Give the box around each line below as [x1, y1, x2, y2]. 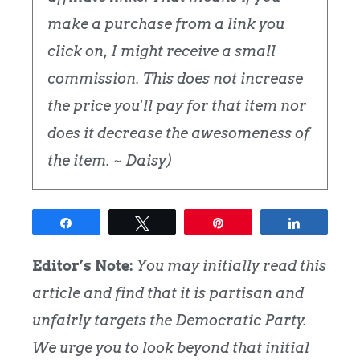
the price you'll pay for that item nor [47, 97, 306, 115]
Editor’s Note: [32, 257, 133, 275]
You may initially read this [137, 257, 326, 275]
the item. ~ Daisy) [47, 152, 173, 170]
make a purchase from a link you [47, 15, 284, 33]
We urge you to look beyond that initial [32, 339, 309, 357]
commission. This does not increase [47, 70, 303, 88]
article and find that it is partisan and [32, 284, 304, 302]
